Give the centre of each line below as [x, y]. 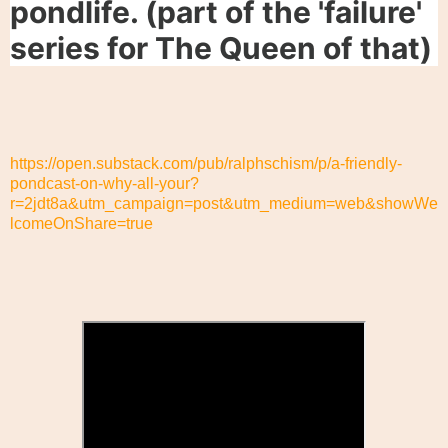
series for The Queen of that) [221, 48]
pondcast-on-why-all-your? [104, 183]
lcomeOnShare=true [81, 223]
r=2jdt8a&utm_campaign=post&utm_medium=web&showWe [224, 203]
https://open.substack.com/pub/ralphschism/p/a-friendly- [206, 163]
